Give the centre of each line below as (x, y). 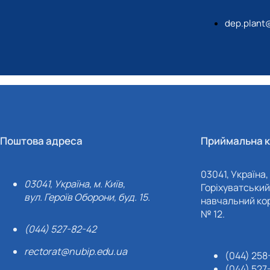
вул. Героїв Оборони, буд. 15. (87, 197)
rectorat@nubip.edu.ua (76, 251)
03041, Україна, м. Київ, (75, 184)
